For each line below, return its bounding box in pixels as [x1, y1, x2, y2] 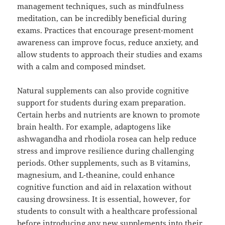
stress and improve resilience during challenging [17, 146, 194, 156]
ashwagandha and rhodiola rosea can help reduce [17, 134, 197, 144]
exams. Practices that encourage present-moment [17, 25, 194, 36]
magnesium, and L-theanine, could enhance [17, 170, 175, 180]
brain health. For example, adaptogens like [17, 122, 171, 132]
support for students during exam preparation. [17, 97, 186, 108]
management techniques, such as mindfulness [17, 1, 184, 12]
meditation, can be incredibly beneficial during [17, 13, 187, 24]
